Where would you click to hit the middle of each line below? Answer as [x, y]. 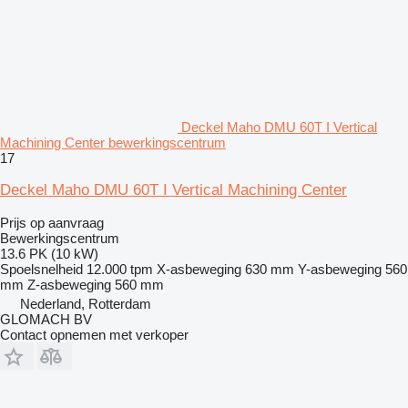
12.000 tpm [120, 270]
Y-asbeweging [340, 270]
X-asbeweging [199, 270]
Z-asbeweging [69, 285]
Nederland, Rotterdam [86, 304]
